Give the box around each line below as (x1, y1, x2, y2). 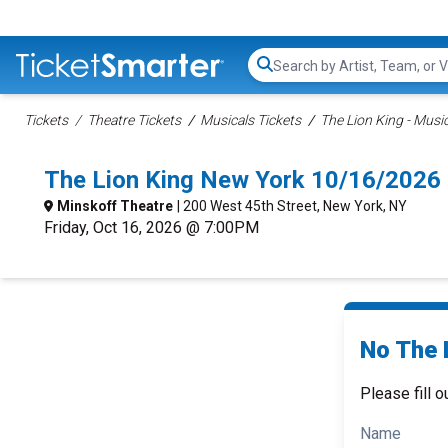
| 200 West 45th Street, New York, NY (177, 198, 407, 214)
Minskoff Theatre (57, 198, 173, 214)
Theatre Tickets (87, 112, 181, 128)
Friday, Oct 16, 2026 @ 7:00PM (44, 218, 259, 237)
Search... (272, 65, 329, 85)
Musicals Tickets (200, 112, 301, 128)
